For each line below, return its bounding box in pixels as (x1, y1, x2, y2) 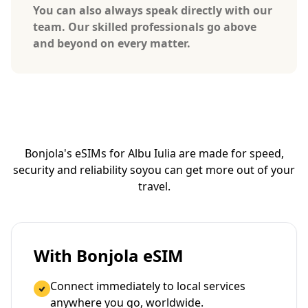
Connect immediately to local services (50, 278, 245, 294)
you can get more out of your (142, 162, 295, 177)
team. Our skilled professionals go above (33, 19, 256, 34)
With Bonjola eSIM (34, 243, 184, 267)
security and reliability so (13, 162, 142, 177)
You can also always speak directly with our (33, 2, 272, 18)
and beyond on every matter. (33, 35, 190, 51)
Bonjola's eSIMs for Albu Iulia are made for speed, (24, 145, 284, 161)
